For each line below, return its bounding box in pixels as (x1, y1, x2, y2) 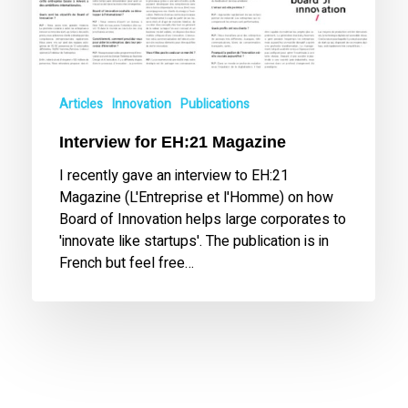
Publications (180, 95, 250, 115)
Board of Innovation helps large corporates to (59, 209, 347, 231)
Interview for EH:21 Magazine (59, 133, 287, 152)
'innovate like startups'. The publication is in (59, 230, 330, 253)
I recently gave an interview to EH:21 (59, 165, 290, 188)
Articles (59, 95, 104, 115)
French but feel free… (59, 252, 195, 275)
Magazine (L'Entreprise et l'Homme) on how (59, 187, 334, 209)
